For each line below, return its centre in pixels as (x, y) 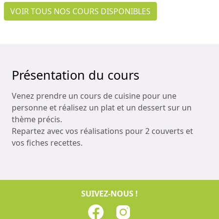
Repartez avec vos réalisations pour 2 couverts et (102, 131)
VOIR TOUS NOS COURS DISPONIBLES (80, 11)
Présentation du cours (76, 75)
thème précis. (37, 119)
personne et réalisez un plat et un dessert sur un (102, 107)
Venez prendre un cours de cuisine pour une (94, 96)
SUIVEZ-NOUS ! (109, 193)
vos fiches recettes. (47, 142)
